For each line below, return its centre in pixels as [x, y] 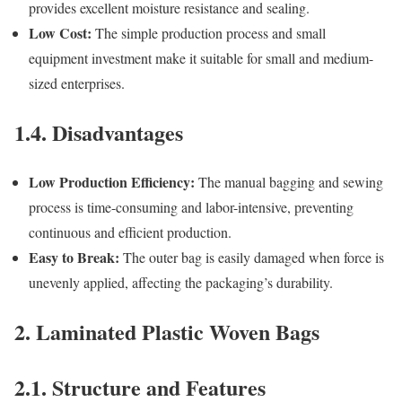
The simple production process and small [209, 33]
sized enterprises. [77, 83]
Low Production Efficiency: [112, 181]
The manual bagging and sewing [289, 181]
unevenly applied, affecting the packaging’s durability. [181, 282]
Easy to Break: [74, 257]
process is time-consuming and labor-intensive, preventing [191, 206]
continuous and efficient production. [130, 232]
